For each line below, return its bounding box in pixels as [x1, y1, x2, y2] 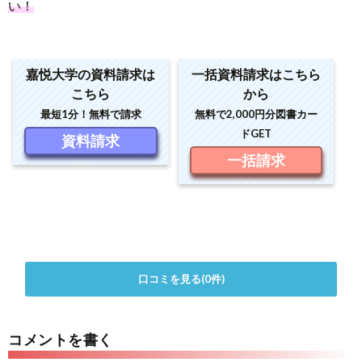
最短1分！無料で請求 [40, 107, 141, 120]
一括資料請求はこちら [191, 65, 321, 82]
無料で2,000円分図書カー [194, 107, 318, 120]
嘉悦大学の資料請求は [26, 65, 156, 82]
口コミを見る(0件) [137, 271, 225, 285]
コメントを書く [8, 330, 113, 348]
